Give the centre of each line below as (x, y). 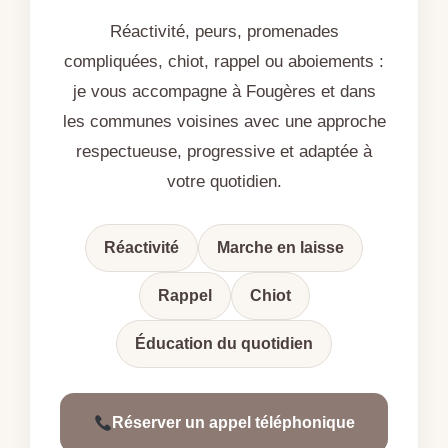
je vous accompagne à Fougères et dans (224, 91)
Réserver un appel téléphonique (233, 423)
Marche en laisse (280, 248)
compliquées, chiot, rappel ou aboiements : (224, 61)
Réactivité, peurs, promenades (224, 31)
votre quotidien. (224, 181)
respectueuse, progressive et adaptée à (224, 151)
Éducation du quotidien (224, 344)
